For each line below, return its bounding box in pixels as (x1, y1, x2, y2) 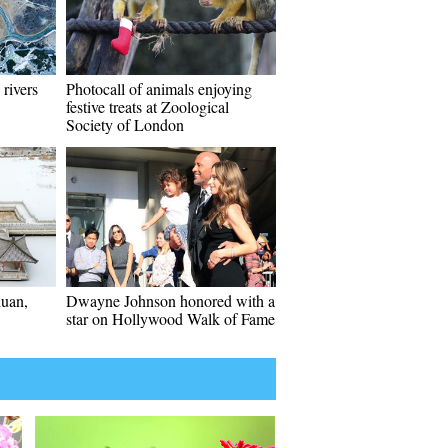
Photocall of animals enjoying (66, 78, 252, 99)
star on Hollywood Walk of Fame (66, 308, 275, 329)
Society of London (66, 114, 184, 135)
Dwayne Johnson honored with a (66, 290, 275, 311)
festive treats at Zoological (66, 96, 229, 117)
